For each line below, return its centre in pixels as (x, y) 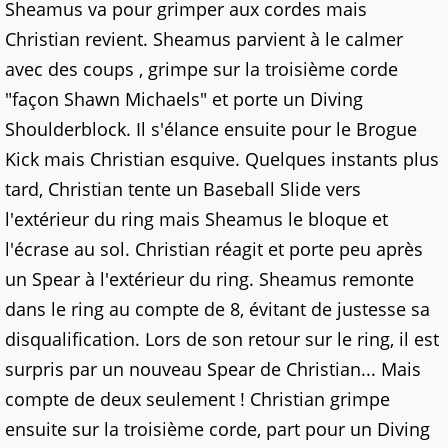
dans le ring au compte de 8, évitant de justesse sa (217, 309)
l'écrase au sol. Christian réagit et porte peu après (214, 249)
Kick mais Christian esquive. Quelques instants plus (222, 159)
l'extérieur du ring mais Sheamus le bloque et (196, 219)
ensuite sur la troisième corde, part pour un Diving (217, 429)
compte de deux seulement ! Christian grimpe (197, 399)
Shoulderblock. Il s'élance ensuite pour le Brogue (211, 129)
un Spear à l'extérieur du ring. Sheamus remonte (209, 279)
